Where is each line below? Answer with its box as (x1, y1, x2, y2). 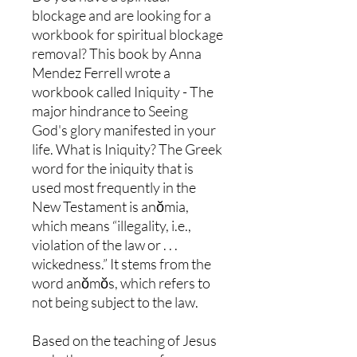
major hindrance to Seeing (32, 101, 188, 120)
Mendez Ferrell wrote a (32, 63, 171, 81)
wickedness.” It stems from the (32, 254, 211, 273)
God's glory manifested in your (32, 120, 216, 139)
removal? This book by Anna (32, 44, 202, 62)
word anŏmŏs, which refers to (32, 273, 210, 292)
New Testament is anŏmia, (32, 197, 189, 215)
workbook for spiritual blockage (32, 25, 223, 43)
